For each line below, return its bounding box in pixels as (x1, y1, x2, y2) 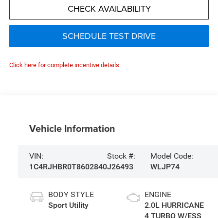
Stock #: (107, 151, 135, 161)
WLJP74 (150, 162, 180, 171)
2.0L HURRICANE (144, 200, 204, 210)
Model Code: (150, 151, 193, 161)
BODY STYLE (48, 190, 94, 200)
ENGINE (144, 190, 171, 200)
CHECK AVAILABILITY (67, 2, 151, 15)
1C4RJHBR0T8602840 (29, 162, 107, 171)
